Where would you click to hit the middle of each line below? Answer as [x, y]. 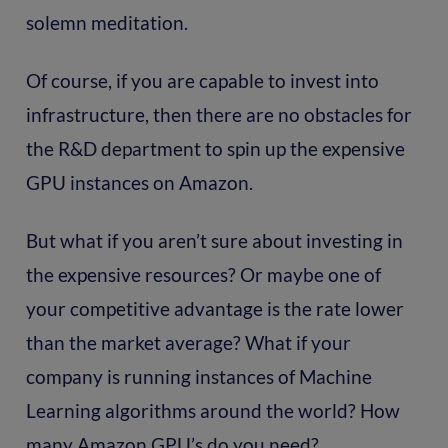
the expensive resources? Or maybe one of [203, 274]
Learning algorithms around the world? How [212, 410]
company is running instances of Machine [198, 376]
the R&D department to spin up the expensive [215, 148]
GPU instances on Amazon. [139, 182]
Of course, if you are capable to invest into [202, 80]
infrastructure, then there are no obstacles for [218, 114]
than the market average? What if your [188, 342]
